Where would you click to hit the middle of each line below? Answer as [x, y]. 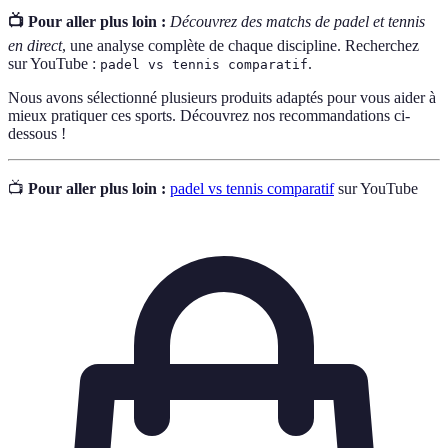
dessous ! [37, 133]
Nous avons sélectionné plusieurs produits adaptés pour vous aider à [222, 97]
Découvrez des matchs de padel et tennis [297, 21]
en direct [35, 45]
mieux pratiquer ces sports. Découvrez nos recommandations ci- [209, 115]
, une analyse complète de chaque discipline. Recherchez [240, 45]
